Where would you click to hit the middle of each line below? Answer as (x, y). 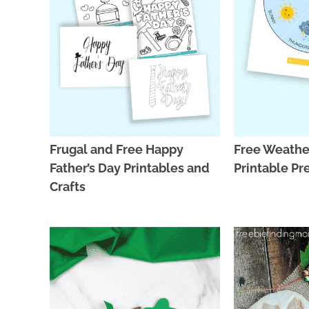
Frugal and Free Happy (117, 149)
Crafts (68, 186)
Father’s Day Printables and (130, 168)
